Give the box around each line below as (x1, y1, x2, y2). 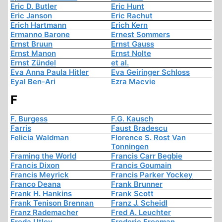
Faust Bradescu (111, 123, 167, 133)
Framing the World (10, 151, 76, 161)
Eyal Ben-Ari (10, 77, 55, 87)
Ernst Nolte (111, 49, 151, 58)
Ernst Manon (10, 49, 56, 58)
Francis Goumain (111, 161, 171, 170)
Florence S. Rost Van (111, 133, 186, 143)
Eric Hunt (111, 1, 144, 11)
